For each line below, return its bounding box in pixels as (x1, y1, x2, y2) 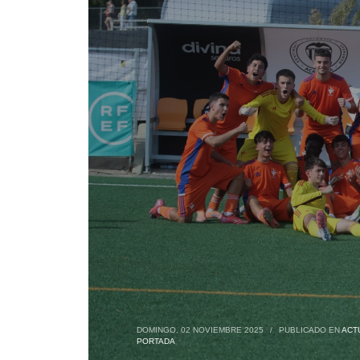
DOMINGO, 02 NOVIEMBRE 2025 (136, 325, 264, 334)
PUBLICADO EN (278, 325, 342, 334)
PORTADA (136, 337, 175, 346)
